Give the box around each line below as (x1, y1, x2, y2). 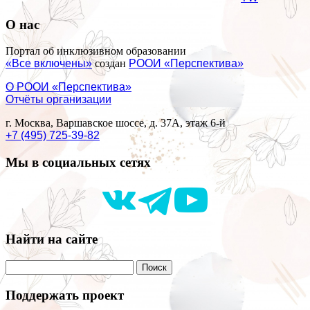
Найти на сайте (6, 232, 98, 247)
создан (92, 57, 129, 70)
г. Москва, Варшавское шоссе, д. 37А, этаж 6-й (6, 117, 226, 129)
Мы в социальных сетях (6, 155, 151, 170)
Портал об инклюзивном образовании (6, 45, 186, 57)
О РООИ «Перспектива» (6, 81, 131, 93)
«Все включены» (6, 57, 92, 70)
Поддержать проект (6, 287, 124, 302)
